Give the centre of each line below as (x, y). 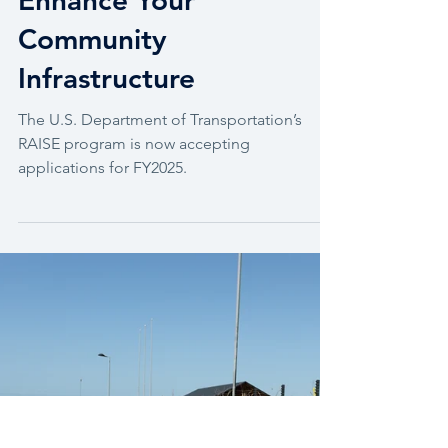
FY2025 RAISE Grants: (164, 33)
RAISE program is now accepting (134, 215)
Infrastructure (106, 150)
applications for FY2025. (102, 239)
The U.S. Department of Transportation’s (160, 191)
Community (92, 111)
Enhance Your (106, 72)
